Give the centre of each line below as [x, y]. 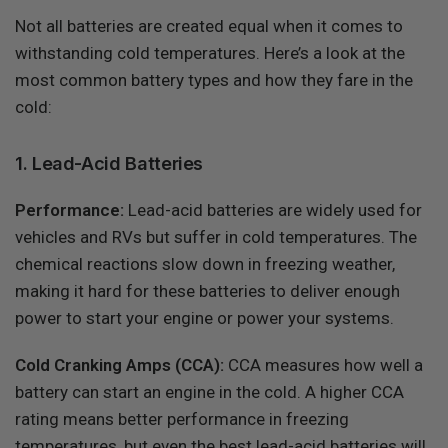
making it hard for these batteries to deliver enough [208, 291]
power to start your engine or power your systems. [205, 318]
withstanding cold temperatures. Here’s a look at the [210, 53]
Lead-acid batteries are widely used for [275, 210]
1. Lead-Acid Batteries [109, 163]
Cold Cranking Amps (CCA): [120, 365]
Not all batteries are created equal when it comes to [209, 26]
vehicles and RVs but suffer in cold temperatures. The [216, 237]
